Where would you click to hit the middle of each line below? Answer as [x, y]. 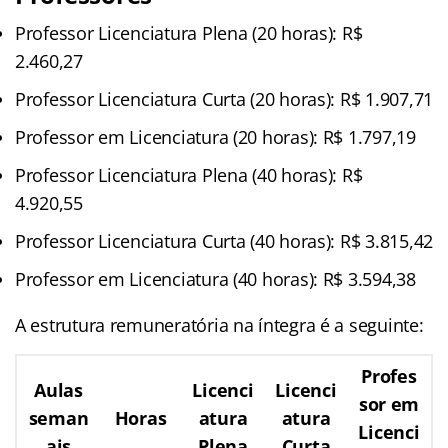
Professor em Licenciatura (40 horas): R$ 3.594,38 [215, 278]
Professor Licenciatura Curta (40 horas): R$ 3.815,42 [224, 240]
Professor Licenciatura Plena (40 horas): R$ [189, 174]
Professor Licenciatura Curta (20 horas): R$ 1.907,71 [224, 98]
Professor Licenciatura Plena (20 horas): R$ [189, 32]
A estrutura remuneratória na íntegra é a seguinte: [219, 324]
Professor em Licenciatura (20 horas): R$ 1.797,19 [215, 136]
